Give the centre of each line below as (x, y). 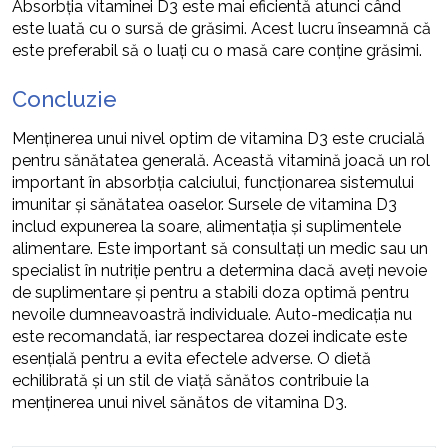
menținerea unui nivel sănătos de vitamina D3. (179, 402)
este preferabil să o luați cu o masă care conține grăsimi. (217, 50)
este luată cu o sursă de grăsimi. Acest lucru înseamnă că (221, 28)
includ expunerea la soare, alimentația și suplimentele (206, 226)
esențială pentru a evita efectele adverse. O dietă (191, 358)
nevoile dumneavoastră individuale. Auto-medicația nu (212, 314)
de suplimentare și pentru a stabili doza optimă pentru (210, 292)
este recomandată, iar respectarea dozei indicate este (209, 336)
